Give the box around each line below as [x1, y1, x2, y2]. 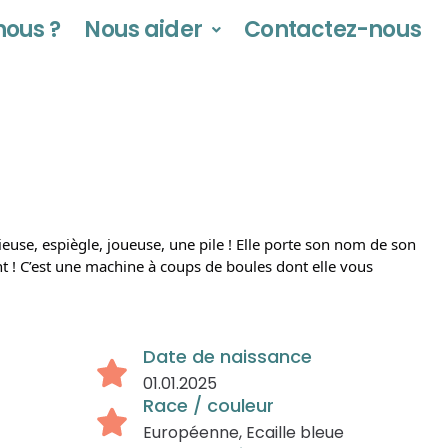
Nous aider [84, 14, 202, 45]
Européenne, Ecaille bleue [143, 421, 344, 444]
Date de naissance [143, 344, 312, 369]
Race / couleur [143, 393, 274, 418]
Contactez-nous [244, 14, 421, 45]
